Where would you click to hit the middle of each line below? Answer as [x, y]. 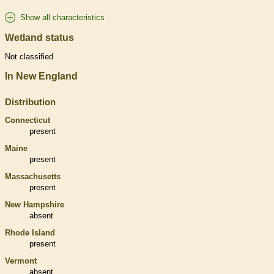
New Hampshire [35, 205]
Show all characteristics [62, 17]
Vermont [21, 261]
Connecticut [28, 120]
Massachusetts [33, 177]
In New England [41, 76]
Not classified [29, 57]
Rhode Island [30, 233]
